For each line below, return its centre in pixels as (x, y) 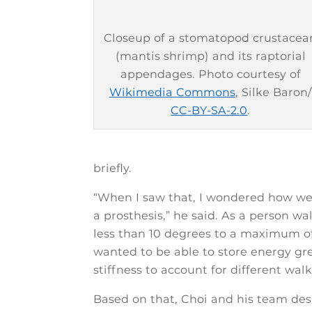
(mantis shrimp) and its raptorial (210, 56)
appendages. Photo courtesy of (210, 75)
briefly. (113, 169)
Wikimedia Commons (172, 93)
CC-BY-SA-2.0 (209, 111)
